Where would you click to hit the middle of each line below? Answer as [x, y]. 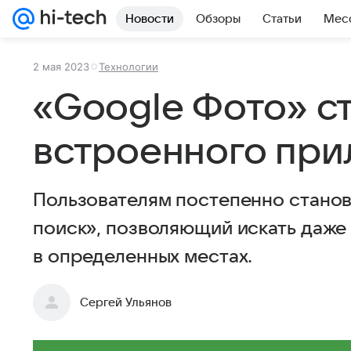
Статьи [282, 19]
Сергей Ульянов [126, 302]
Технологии [128, 67]
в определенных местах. [143, 257]
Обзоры [218, 19]
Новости [150, 19]
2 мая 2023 [61, 67]
